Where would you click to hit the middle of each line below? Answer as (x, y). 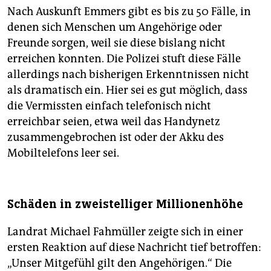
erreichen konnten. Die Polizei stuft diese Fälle (124, 59)
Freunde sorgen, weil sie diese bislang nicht (116, 43)
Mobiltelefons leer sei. (63, 153)
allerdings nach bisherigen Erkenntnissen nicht (128, 75)
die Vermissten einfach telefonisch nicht (109, 106)
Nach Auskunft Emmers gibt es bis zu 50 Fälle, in (129, 12)
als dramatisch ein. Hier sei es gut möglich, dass (127, 90)
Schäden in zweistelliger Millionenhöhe (125, 204)
